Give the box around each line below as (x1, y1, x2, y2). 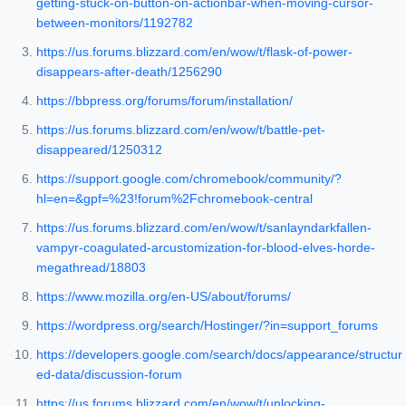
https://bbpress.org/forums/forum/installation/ (36, 93, 293, 109)
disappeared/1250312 (36, 142, 162, 158)
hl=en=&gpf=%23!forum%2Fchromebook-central (36, 191, 313, 207)
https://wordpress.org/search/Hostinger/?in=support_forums (36, 318, 378, 333)
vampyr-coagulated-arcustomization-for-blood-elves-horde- (36, 240, 375, 256)
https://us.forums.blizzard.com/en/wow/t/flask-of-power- (36, 44, 353, 60)
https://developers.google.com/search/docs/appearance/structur (36, 347, 402, 362)
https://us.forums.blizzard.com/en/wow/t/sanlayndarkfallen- (36, 220, 372, 236)
